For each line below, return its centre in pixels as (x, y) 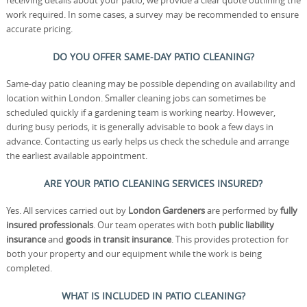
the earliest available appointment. (76, 156)
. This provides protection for (230, 239)
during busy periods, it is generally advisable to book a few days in (139, 127)
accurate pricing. (39, 29)
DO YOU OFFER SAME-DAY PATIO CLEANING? (153, 57)
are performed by (242, 210)
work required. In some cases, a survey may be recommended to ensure (152, 14)
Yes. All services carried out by (67, 210)
